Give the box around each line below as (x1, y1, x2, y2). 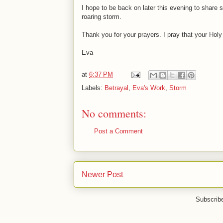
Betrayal (105, 84, 128, 92)
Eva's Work (132, 84, 165, 92)
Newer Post (82, 170, 123, 179)
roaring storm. (82, 13, 121, 20)
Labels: (82, 84, 105, 92)
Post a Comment (94, 127, 143, 135)
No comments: (82, 106, 146, 120)
